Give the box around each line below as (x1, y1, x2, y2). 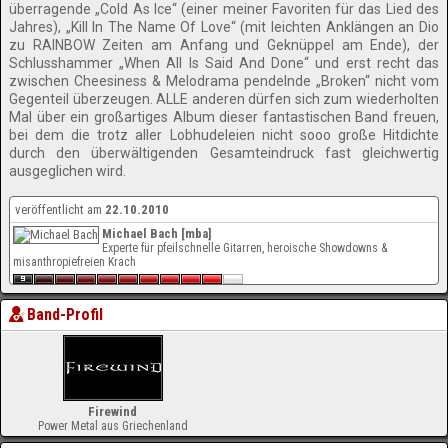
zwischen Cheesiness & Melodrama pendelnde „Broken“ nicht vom (9, 73, 439, 89)
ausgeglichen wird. (9, 163, 126, 179)
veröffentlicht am (15, 202, 105, 217)
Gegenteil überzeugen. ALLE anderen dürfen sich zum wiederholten (9, 91, 439, 107)
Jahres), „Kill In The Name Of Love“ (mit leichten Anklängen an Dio (9, 19, 439, 35)
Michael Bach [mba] (102, 226, 212, 241)
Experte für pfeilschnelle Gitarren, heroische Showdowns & (102, 241, 387, 255)
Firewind (88, 404, 137, 419)
